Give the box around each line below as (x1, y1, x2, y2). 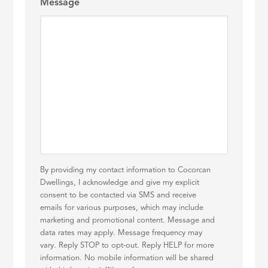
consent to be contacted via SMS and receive (40, 191, 197, 200)
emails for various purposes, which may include (40, 204, 204, 212)
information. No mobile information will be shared (40, 254, 214, 263)
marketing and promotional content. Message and (40, 217, 215, 225)
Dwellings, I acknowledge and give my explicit (40, 179, 200, 187)
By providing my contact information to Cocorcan (40, 166, 211, 175)
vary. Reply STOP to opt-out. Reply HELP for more (40, 242, 215, 250)
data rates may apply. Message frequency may (40, 229, 203, 237)
